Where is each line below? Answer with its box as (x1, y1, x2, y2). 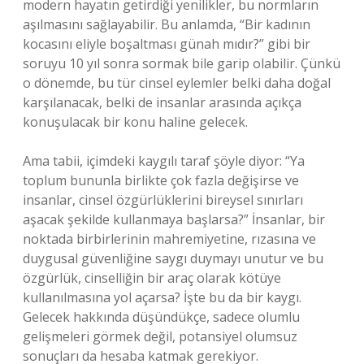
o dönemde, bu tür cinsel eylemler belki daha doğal (23, 74, 331, 92)
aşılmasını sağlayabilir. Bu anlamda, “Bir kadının (23, 15, 310, 33)
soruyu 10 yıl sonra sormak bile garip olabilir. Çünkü (23, 54, 340, 72)
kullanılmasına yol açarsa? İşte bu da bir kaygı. (23, 288, 301, 306)
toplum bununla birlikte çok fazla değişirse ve (23, 171, 299, 189)
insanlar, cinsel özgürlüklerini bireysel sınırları (23, 191, 303, 209)
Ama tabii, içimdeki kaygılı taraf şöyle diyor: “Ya (23, 152, 305, 170)
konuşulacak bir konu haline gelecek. (23, 113, 248, 131)
